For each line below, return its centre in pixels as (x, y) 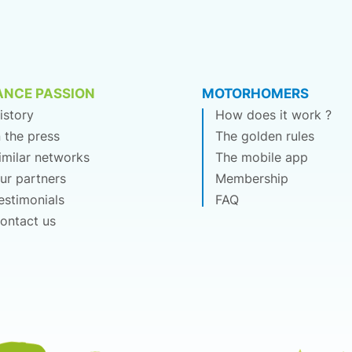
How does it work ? (273, 115)
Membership (251, 179)
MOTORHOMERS (255, 94)
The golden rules (264, 136)
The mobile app (261, 158)
